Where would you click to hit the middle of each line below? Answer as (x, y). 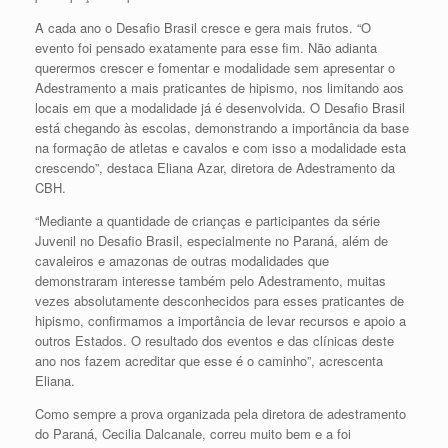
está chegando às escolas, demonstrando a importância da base (222, 127)
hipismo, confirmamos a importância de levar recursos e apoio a (220, 320)
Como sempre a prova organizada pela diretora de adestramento (220, 413)
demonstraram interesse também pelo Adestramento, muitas (210, 280)
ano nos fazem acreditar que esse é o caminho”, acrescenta (209, 360)
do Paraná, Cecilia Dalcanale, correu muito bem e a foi (193, 433)
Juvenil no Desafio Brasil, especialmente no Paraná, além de (211, 240)
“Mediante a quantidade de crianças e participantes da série (207, 220)
